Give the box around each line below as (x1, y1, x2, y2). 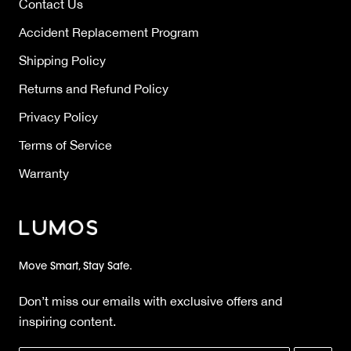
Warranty (19, 166, 69, 181)
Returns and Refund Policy (19, 81, 168, 96)
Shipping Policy (19, 53, 106, 68)
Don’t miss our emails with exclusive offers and (19, 294, 282, 309)
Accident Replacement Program (19, 25, 199, 40)
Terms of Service (19, 138, 112, 153)
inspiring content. (19, 314, 116, 329)
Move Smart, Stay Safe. (19, 262, 132, 273)
